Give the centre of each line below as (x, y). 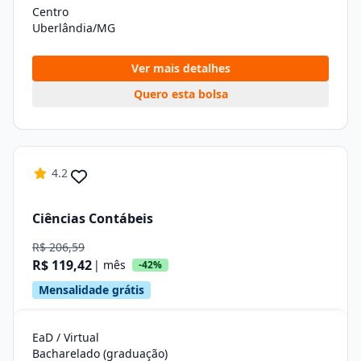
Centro (50, 12)
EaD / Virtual (66, 337)
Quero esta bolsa (180, 94)
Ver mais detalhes (180, 68)
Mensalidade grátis (91, 290)
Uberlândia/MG (74, 28)
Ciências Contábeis (93, 218)
